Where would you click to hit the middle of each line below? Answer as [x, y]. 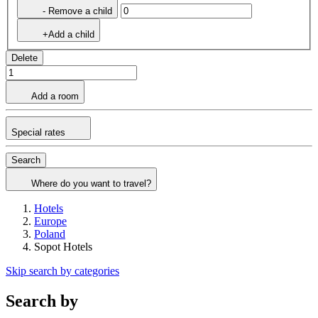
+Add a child [68, 35]
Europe [50, 221]
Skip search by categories [62, 271]
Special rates [40, 133]
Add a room [55, 97]
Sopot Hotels [63, 247]
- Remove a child [77, 11]
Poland [50, 234]
